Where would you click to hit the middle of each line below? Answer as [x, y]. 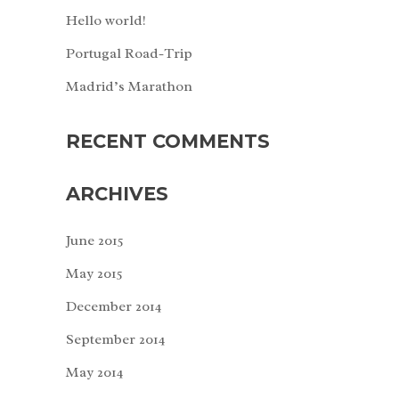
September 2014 [116, 339]
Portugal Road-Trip [129, 53]
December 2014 [114, 306]
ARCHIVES [117, 193]
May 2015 [94, 273]
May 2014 [95, 372]
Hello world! [106, 20]
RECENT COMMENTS [168, 141]
